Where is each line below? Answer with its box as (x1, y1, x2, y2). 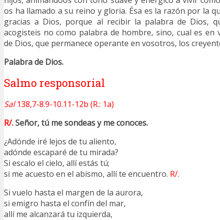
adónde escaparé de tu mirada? (4, 146, 120, 158)
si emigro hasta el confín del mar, (4, 197, 128, 209)
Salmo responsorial (4, 75, 105, 90)
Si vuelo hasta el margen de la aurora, (4, 187, 145, 198)
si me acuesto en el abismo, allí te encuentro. (4, 168, 170, 179)
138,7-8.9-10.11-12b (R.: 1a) (15, 98, 114, 110)
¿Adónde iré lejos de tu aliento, (4, 136, 118, 147)
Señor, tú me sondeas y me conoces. (15, 117, 148, 128)
